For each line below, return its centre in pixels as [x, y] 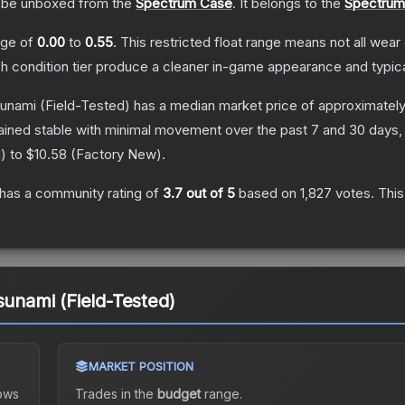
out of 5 [209, 193]
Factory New [116, 155]
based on [268, 193]
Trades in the [116, 394]
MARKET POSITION [141, 367]
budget [179, 394]
